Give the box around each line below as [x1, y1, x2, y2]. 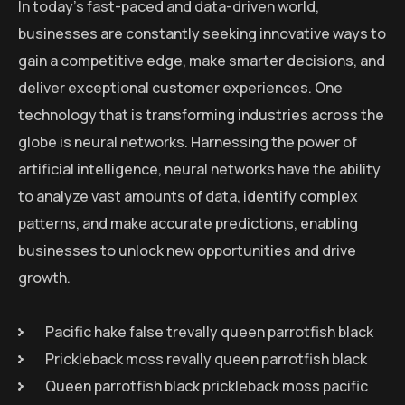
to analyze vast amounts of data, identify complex [18, 185, 358, 206]
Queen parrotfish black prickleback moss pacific [45, 375, 368, 396]
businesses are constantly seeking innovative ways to [18, 23, 386, 43]
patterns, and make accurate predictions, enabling [18, 212, 358, 233]
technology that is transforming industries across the [18, 104, 384, 125]
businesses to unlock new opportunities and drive [18, 240, 356, 260]
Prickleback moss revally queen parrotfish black [45, 348, 367, 369]
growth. [18, 267, 71, 287]
